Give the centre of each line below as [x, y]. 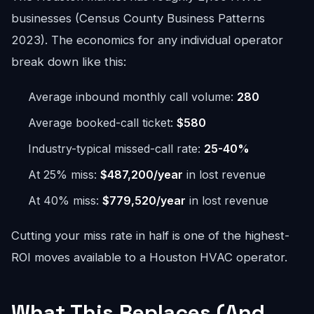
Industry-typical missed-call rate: [116, 149]
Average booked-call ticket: [102, 123]
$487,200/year [142, 175]
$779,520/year [144, 200]
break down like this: [69, 62]
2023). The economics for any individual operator [147, 40]
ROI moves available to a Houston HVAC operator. [149, 257]
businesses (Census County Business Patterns [138, 18]
